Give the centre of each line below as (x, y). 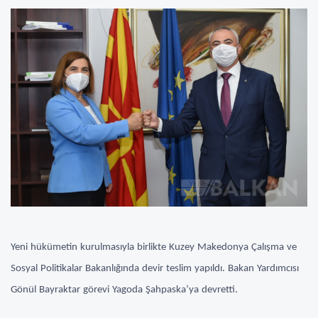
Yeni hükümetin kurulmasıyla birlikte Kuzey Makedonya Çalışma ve (154, 247)
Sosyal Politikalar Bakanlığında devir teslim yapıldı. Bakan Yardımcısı (155, 268)
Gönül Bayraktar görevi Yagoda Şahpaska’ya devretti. (124, 290)
